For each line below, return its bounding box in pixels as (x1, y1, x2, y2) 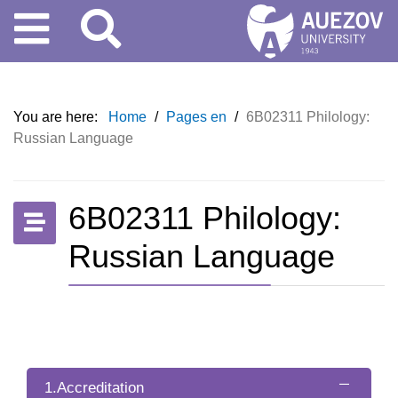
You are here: (13, 109, 105, 124)
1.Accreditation (44, 379, 144, 396)
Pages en (166, 109, 230, 124)
